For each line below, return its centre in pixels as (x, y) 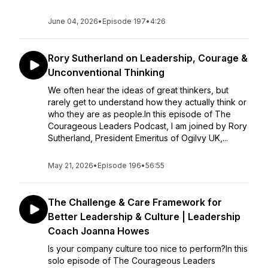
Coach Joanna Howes (99, 231)
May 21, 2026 (71, 165)
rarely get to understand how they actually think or (147, 102)
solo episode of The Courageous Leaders (132, 261)
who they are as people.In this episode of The (139, 114)
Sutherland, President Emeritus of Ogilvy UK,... (138, 138)
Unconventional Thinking (106, 72)
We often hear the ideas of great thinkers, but (138, 90)
